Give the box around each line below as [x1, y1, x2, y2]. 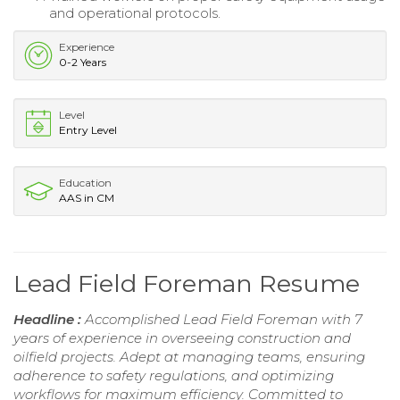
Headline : [13, 311, 85, 329]
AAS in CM [59, 191, 114, 205]
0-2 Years [59, 55, 106, 70]
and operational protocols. [49, 4, 221, 22]
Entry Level [59, 123, 117, 137]
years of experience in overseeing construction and [13, 329, 351, 347]
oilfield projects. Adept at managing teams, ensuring [13, 348, 365, 366]
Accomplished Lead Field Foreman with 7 [85, 311, 362, 329]
